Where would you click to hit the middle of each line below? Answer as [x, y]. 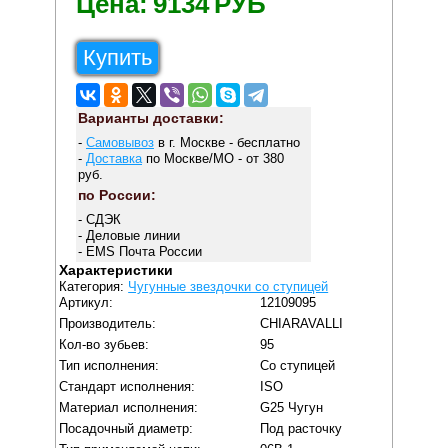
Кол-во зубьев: [104, 344]
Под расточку [301, 428]
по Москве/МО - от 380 [212, 159]
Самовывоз [119, 143]
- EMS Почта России [139, 251]
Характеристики [116, 269]
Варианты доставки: [150, 118]
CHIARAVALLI [302, 323]
